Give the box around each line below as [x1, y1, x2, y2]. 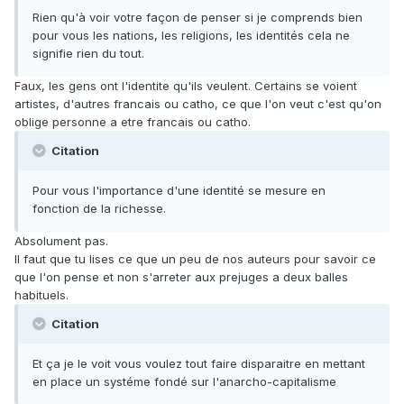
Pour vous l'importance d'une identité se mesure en [32, 183, 326, 198]
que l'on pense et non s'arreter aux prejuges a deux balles [14, 270, 348, 285]
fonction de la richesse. [32, 201, 166, 216]
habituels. [14, 288, 69, 303]
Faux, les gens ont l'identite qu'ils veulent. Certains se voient [14, 78, 357, 94]
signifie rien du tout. [32, 46, 144, 61]
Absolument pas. [14, 234, 108, 249]
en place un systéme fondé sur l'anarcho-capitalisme [32, 374, 336, 390]
